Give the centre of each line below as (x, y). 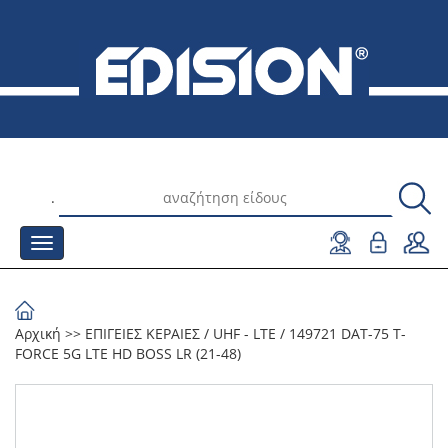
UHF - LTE (244, 333)
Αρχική (38, 333)
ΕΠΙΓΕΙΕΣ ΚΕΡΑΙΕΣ (142, 333)
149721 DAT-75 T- (347, 333)
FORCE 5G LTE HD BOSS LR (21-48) (128, 353)
